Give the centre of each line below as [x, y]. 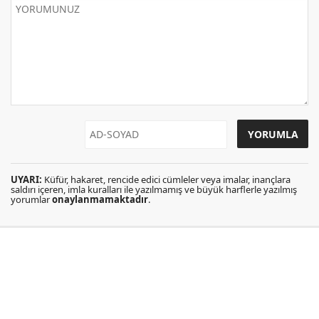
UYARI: [26, 179]
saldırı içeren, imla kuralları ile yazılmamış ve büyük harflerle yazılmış [154, 189]
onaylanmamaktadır [100, 199]
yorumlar [31, 199]
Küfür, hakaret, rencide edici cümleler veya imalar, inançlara [166, 179]
